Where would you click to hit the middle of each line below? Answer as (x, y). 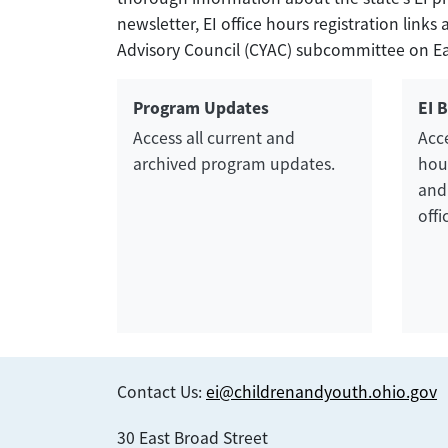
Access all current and (214, 138)
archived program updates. (234, 164)
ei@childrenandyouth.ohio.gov (321, 392)
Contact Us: (161, 392)
